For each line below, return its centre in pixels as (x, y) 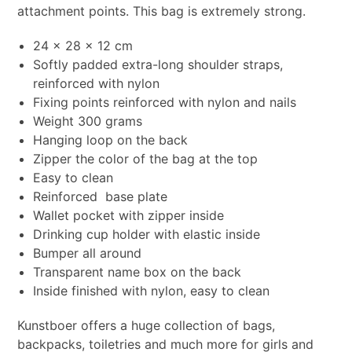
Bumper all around (87, 253)
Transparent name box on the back (137, 271)
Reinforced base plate (100, 196)
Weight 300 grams (87, 121)
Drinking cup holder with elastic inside (146, 234)
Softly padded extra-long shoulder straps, (158, 64)
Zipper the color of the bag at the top (145, 158)
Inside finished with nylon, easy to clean (151, 290)
